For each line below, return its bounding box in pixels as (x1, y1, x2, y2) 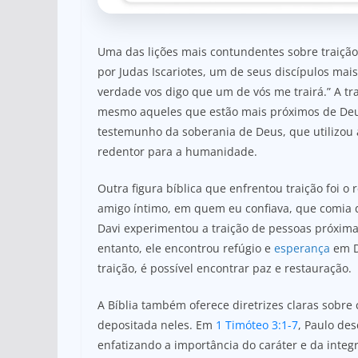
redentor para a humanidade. (97, 143, 257, 159)
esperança (274, 240, 330, 256)
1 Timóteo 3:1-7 (216, 316, 298, 332)
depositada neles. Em (97, 316, 216, 332)
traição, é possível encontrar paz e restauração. (97, 260, 352, 276)
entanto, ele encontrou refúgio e (97, 240, 274, 256)
